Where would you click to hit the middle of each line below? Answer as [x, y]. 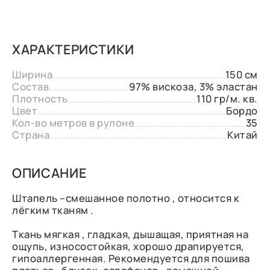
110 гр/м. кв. [227, 99]
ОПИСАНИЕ [49, 173]
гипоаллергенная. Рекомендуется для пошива [131, 258]
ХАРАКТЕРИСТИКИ [74, 49]
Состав [31, 86]
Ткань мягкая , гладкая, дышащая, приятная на [130, 234]
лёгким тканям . [53, 210]
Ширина [33, 74]
